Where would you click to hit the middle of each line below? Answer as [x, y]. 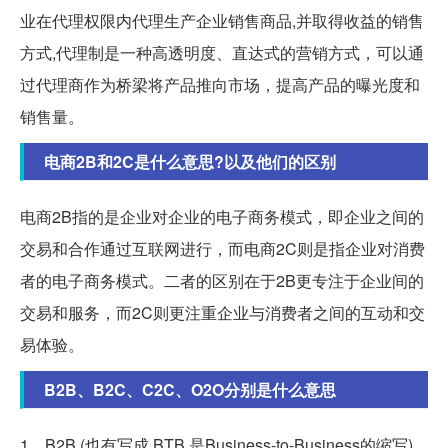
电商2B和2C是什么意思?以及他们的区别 [190, 161]
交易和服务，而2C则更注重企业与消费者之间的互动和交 [222, 312]
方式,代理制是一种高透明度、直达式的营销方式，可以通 [222, 52]
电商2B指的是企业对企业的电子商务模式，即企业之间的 [222, 216]
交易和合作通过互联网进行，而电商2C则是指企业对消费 [222, 248]
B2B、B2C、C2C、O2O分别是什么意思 [190, 389]
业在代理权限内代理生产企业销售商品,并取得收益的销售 [222, 20]
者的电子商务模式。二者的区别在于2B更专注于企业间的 [222, 280]
